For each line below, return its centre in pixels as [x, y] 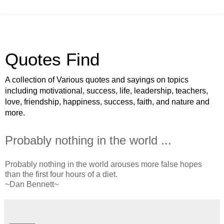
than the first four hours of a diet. [61, 174]
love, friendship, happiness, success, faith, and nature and [107, 102]
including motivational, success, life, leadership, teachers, [106, 91]
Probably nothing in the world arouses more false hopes [103, 164]
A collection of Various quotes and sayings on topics [97, 80]
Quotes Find [52, 59]
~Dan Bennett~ [32, 184]
